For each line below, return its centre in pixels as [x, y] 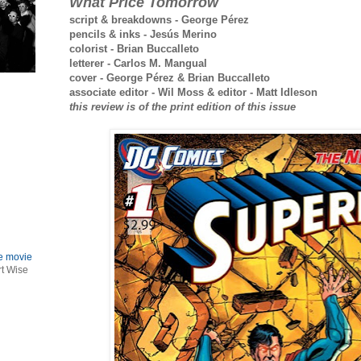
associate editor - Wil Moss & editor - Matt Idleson [193, 93]
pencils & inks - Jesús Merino [143, 35]
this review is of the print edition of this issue [183, 107]
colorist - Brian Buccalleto [134, 49]
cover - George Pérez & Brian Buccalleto [170, 78]
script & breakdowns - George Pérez [159, 20]
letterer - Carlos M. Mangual [138, 64]
